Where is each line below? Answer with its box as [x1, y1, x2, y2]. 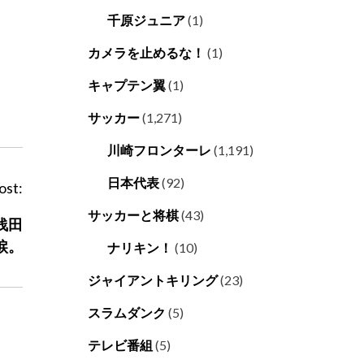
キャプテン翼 [88, 77, 166, 93]
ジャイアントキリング [88, 272, 218, 288]
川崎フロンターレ [107, 142, 211, 158]
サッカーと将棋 [88, 207, 179, 223]
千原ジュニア [107, 12, 185, 28]
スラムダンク [88, 305, 166, 321]
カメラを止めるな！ [88, 45, 205, 61]
